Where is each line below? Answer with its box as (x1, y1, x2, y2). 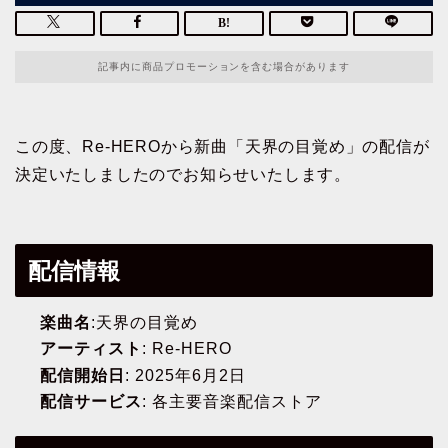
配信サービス (40, 393, 142, 411)
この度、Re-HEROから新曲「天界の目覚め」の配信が (15, 138, 430, 156)
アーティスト (40, 340, 142, 358)
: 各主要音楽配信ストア (142, 393, 322, 411)
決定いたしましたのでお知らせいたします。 (15, 166, 351, 184)
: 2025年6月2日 (125, 366, 246, 384)
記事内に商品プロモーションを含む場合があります (97, 61, 351, 73)
